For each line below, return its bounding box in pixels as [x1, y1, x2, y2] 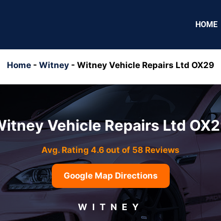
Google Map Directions [63, 170, 158, 181]
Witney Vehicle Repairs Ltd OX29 [77, 60, 214, 70]
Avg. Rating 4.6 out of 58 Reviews [41, 145, 180, 155]
